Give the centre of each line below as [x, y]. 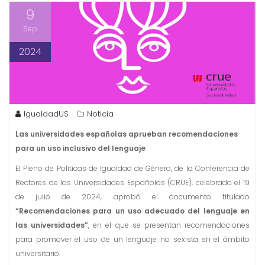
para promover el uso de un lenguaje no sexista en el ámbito [132, 240]
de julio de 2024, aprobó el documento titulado [132, 197]
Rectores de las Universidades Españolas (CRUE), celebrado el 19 [132, 183]
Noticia [100, 114]
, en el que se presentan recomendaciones [169, 225]
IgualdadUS [46, 114]
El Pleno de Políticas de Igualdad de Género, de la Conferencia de [132, 169]
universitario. [38, 254]
